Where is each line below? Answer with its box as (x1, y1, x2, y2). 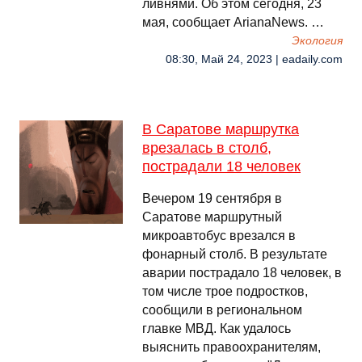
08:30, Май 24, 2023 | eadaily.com (166, 53, 343, 65)
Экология (292, 35, 343, 47)
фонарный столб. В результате (142, 247, 327, 261)
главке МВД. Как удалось (142, 322, 291, 335)
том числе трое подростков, (142, 284, 308, 298)
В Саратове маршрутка (142, 121, 299, 137)
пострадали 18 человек (142, 158, 301, 175)
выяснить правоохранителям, (142, 340, 321, 354)
